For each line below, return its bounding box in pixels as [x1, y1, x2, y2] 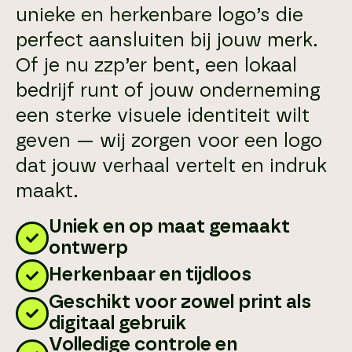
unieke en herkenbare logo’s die [16, 5, 303, 25]
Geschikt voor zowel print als [49, 292, 311, 312]
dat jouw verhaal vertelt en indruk [16, 156, 327, 176]
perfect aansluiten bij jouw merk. [16, 31, 317, 50]
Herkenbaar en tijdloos [49, 266, 251, 285]
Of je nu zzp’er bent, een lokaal [16, 56, 297, 75]
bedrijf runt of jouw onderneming [16, 81, 321, 101]
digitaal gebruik [49, 313, 186, 333]
